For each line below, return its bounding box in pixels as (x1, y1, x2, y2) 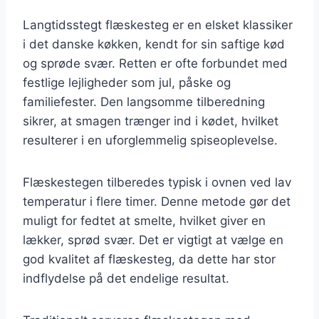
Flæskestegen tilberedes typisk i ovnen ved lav (23, 174, 291, 189)
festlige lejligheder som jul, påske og (23, 75, 231, 90)
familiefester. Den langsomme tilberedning (23, 94, 265, 109)
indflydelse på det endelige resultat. (23, 271, 229, 286)
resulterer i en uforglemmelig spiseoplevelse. (23, 132, 278, 147)
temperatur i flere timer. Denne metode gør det (23, 194, 291, 209)
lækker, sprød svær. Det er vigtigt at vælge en (23, 232, 283, 247)
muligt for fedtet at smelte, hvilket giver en (23, 213, 266, 228)
